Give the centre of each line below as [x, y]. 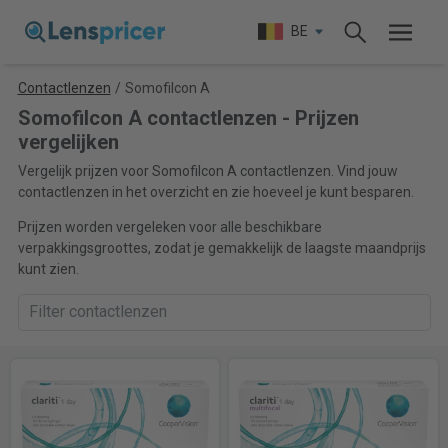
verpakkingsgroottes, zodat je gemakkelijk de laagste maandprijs [221, 248]
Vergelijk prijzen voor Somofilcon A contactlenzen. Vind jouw [207, 171]
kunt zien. [48, 269]
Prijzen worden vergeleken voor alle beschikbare [169, 227]
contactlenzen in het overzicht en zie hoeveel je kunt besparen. [215, 192]
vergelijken [68, 142]
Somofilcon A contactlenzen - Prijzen [188, 118]
